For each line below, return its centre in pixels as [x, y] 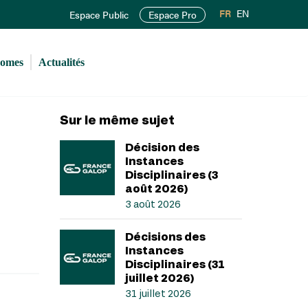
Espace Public [99, 14]
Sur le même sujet [117, 120]
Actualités [62, 62]
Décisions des [165, 236]
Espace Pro [172, 14]
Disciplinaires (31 [175, 263]
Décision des [162, 147]
